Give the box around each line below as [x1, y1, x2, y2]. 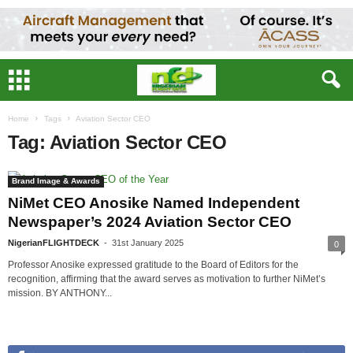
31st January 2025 [112, 238, 184, 247]
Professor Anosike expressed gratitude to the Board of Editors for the [8, 259, 299, 270]
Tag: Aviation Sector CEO [8, 132, 227, 153]
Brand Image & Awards [12, 176, 100, 185]
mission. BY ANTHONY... [8, 288, 112, 299]
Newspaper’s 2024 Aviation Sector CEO [8, 214, 292, 230]
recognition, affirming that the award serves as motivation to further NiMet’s [8, 273, 325, 284]
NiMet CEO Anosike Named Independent [8, 195, 299, 211]
